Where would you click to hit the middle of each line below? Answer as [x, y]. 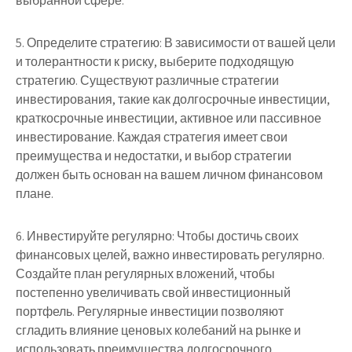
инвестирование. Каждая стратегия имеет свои [152, 137]
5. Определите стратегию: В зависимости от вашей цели [176, 43]
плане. [35, 194]
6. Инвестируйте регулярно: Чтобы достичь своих [157, 236]
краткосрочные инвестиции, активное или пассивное [169, 119]
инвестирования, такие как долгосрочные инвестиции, [173, 100]
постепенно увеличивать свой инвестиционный [153, 293]
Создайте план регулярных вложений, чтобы [145, 274]
